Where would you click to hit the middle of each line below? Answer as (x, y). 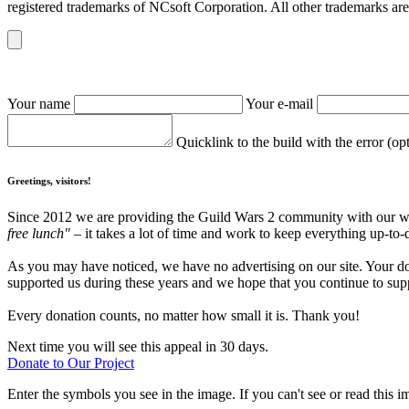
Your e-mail (281, 104)
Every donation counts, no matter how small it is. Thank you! (184, 316)
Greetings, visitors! (49, 181)
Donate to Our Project (71, 363)
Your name (41, 104)
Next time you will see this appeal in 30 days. (138, 347)
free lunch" (39, 234)
